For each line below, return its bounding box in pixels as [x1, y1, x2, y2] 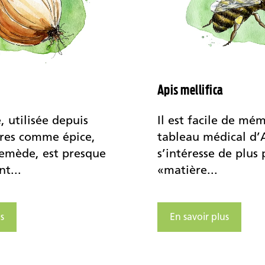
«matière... [157, 163, 218, 177]
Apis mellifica [157, 82, 224, 98]
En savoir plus [169, 211, 229, 222]
